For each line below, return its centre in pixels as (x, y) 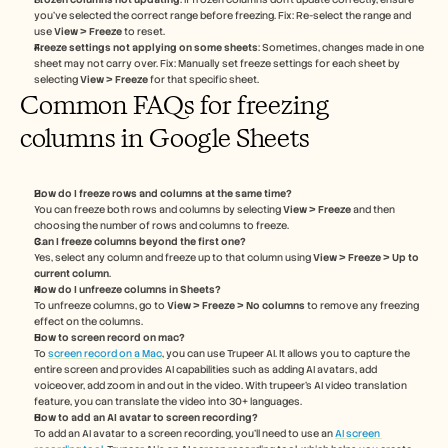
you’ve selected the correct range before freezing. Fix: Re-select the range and (222, 15)
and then (373, 209)
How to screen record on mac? (110, 337)
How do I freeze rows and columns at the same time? (163, 193)
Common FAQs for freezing (174, 104)
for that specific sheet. (203, 79)
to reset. (143, 31)
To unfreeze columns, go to (100, 305)
